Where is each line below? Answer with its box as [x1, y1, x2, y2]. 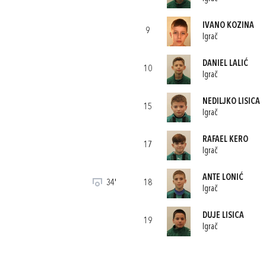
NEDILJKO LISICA [202, 97, 260, 106]
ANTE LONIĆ [202, 173, 243, 182]
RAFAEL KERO [202, 135, 248, 144]
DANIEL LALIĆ [202, 59, 248, 68]
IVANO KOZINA [202, 21, 254, 30]
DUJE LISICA [202, 211, 244, 220]
